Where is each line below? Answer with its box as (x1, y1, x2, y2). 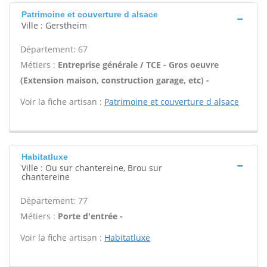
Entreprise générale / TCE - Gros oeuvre (58, 59, 219, 70)
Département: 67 (20, 44, 88, 55)
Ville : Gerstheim (21, 20, 87, 31)
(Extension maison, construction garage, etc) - (20, 74, 209, 86)
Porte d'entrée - (58, 210, 123, 222)
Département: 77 (20, 195, 88, 206)
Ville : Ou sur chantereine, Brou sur (21, 162, 162, 173)
